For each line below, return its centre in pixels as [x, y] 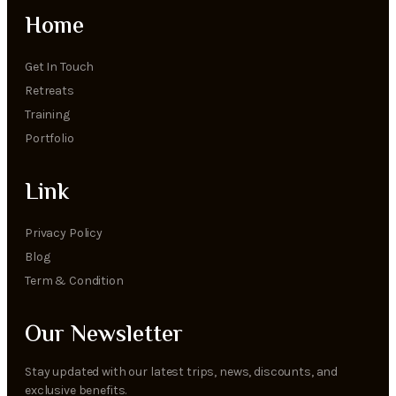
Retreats [49, 91]
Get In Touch [60, 67]
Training [47, 115]
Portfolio [49, 139]
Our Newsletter [104, 336]
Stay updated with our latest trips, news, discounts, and [182, 372]
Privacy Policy [64, 233]
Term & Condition [74, 281]
